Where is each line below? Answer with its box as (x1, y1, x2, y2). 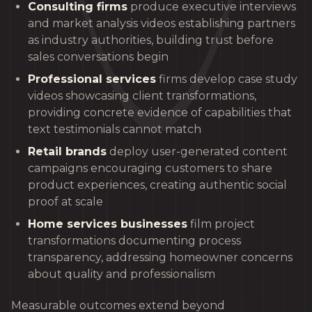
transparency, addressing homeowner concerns (28, 251, 292, 265)
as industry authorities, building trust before (28, 33, 274, 47)
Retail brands (28, 145, 107, 159)
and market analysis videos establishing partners (28, 17, 295, 31)
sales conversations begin (28, 50, 169, 64)
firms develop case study (156, 72, 297, 86)
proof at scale (28, 195, 103, 209)
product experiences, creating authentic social (28, 178, 287, 192)
